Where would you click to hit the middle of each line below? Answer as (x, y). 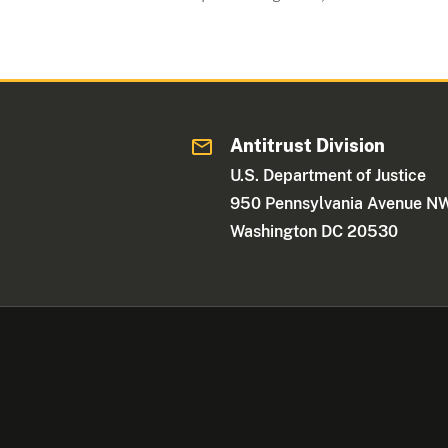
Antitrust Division (308, 145)
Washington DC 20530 (314, 231)
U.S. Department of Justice (328, 175)
